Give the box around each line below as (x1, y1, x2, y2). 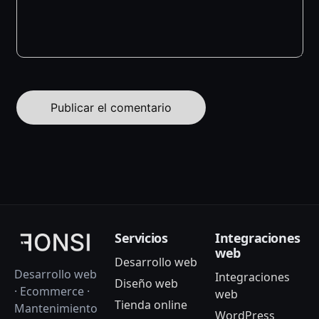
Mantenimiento (14, 300, 98, 317)
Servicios (115, 229, 168, 246)
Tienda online (115, 297, 187, 313)
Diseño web (115, 276, 178, 292)
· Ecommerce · (14, 283, 90, 300)
